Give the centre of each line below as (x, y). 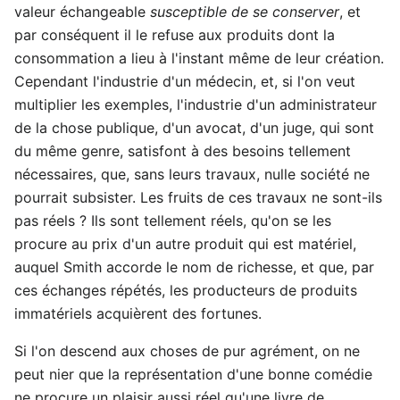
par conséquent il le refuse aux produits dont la (175, 34)
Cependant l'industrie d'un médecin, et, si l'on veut (185, 81)
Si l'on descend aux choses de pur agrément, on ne (187, 350)
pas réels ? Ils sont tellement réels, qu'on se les (173, 220)
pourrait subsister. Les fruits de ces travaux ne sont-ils (198, 197)
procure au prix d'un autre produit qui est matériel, (185, 243)
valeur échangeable (82, 11)
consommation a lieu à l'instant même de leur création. (199, 58)
